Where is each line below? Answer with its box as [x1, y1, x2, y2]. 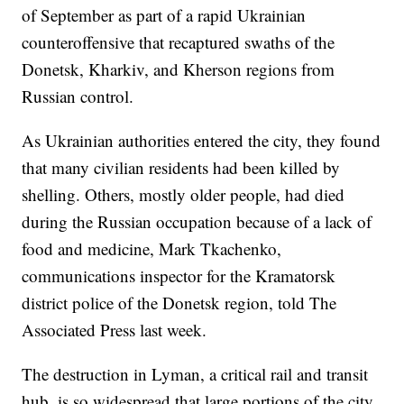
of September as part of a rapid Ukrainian [22, 4, 307, 27]
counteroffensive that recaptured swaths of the [22, 31, 335, 54]
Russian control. [22, 85, 134, 108]
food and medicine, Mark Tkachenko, [22, 237, 282, 261]
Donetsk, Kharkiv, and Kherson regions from [22, 58, 335, 81]
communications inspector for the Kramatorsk [22, 264, 336, 288]
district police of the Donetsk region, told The [22, 291, 337, 315]
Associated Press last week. [22, 318, 207, 342]
